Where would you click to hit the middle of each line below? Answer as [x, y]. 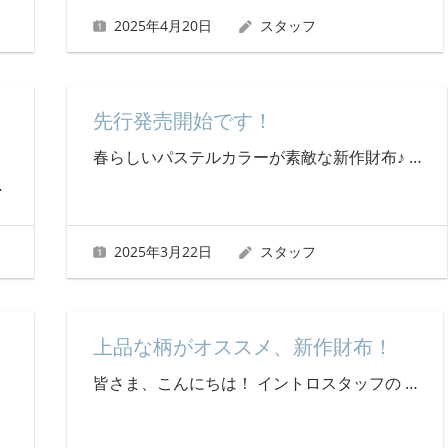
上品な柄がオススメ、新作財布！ [242, 347]
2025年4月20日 [163, 25]
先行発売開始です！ [182, 121]
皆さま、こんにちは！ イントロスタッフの [248, 383]
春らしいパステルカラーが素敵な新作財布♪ [250, 157]
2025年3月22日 [163, 251]
